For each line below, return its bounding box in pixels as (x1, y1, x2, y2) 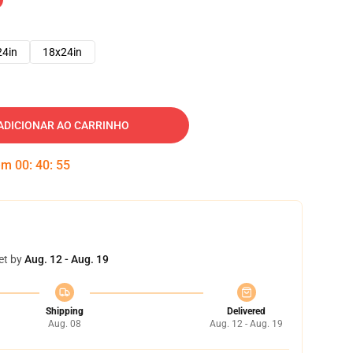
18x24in (43, 46, 82, 58)
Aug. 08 (47, 318, 81, 329)
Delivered (227, 306, 266, 317)
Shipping (45, 306, 84, 317)
